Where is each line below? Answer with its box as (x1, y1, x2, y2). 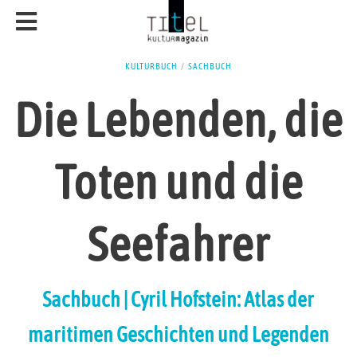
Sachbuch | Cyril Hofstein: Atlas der (42, 288, 315, 312)
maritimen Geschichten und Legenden (27, 323, 329, 347)
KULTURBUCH (124, 61, 178, 71)
